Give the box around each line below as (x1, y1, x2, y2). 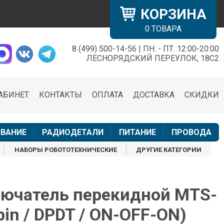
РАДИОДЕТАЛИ (41, 127, 103, 137)
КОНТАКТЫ (39, 90, 82, 100)
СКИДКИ (184, 90, 219, 100)
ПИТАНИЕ (118, 127, 156, 137)
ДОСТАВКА (133, 90, 174, 100)
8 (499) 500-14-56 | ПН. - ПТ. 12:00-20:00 (72, 44, 219, 53)
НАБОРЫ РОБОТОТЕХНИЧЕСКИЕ (14, 146, 117, 154)
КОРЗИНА (140, 6, 206, 22)
